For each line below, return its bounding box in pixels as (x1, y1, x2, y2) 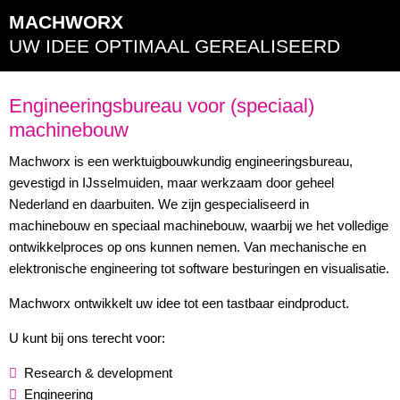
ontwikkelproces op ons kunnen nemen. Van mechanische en (9, 239, 366, 254)
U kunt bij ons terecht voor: (9, 330, 165, 346)
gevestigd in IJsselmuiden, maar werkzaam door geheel (9, 175, 334, 190)
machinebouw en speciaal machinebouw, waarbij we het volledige (9, 218, 388, 233)
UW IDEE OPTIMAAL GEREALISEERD (9, 36, 340, 56)
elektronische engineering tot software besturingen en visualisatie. (9, 261, 389, 276)
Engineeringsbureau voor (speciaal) (9, 95, 314, 117)
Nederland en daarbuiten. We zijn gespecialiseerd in (9, 196, 309, 212)
